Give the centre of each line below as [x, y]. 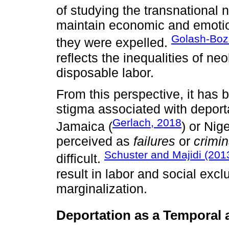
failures [154, 141]
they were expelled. [114, 43]
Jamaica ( [84, 127]
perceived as [95, 141]
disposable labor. [105, 72]
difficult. [80, 159]
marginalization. [102, 188]
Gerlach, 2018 [147, 122]
